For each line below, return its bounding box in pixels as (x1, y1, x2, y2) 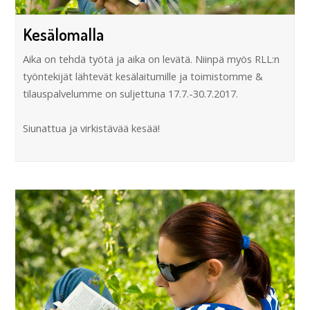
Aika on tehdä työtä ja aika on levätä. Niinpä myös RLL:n (23, 51, 280, 66)
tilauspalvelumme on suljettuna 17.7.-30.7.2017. (23, 86, 239, 100)
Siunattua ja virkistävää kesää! (23, 120, 161, 135)
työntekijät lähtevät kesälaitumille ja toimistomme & (23, 69, 264, 83)
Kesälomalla (23, 23, 104, 45)
